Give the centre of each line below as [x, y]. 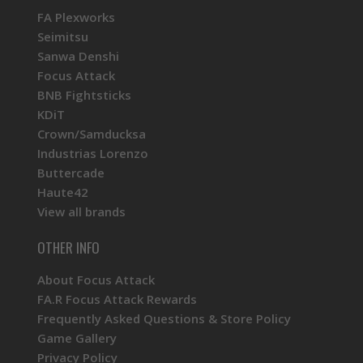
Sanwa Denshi [78, 56]
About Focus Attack [96, 280]
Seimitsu [63, 36]
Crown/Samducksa [92, 134]
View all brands [81, 211]
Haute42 [63, 192]
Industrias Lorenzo [93, 153]
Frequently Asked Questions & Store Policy [164, 318]
